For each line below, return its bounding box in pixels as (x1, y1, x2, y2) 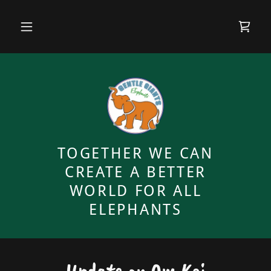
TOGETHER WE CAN (57, 145, 214, 162)
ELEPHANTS (89, 201, 182, 218)
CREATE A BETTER (64, 163, 207, 181)
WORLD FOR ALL (69, 182, 202, 200)
